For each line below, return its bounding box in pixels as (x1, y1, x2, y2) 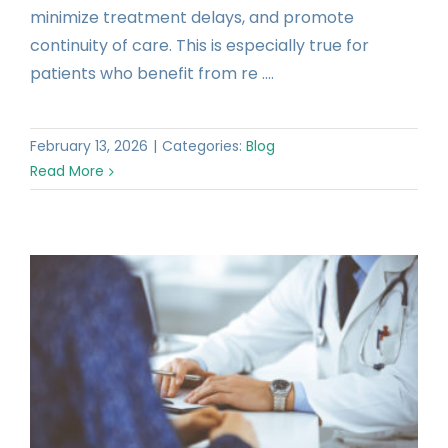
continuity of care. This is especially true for (30, 34, 369, 58)
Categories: (162, 136, 246, 157)
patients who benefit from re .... (30, 62, 274, 86)
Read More (30, 161, 104, 182)
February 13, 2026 (30, 136, 148, 157)
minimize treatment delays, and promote (30, 6, 354, 30)
